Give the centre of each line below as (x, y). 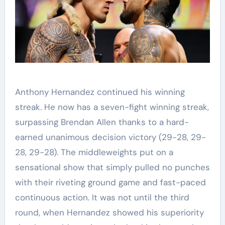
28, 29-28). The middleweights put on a (94, 152)
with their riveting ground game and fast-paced (110, 182)
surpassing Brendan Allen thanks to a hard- (102, 122)
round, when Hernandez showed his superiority (109, 212)
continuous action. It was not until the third (102, 197)
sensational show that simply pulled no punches (112, 167)
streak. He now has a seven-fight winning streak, (112, 107)
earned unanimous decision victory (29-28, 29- (110, 137)
